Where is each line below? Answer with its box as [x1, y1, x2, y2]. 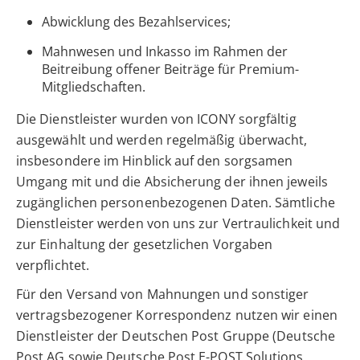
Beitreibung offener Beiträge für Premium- [42, 60, 299, 79]
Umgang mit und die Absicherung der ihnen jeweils [16, 173, 328, 191]
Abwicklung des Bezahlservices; [42, 13, 231, 31]
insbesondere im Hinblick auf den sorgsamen [16, 152, 293, 170]
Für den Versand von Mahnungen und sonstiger [16, 285, 309, 304]
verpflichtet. [16, 256, 90, 275]
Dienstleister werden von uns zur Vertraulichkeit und [16, 215, 341, 233]
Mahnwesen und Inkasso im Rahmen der [42, 43, 288, 61]
